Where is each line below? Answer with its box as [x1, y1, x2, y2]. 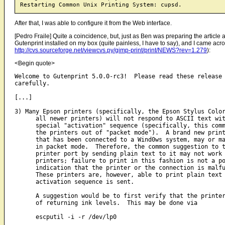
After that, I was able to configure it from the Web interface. [15, 20, 172, 27]
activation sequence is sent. [15, 178, 134, 186]
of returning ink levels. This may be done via [15, 199, 197, 207]
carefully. [15, 80, 50, 87]
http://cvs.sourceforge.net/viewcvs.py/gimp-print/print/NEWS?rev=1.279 [15, 47, 207, 54]
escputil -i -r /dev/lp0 [15, 213, 117, 221]
